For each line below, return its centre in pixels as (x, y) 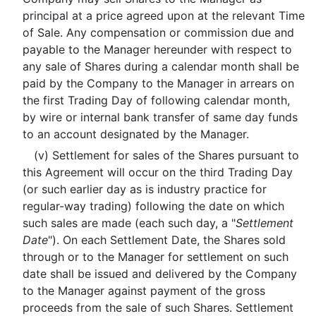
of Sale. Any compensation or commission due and (158, 32)
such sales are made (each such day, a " (129, 223)
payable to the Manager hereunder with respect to (157, 49)
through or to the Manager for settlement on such (155, 257)
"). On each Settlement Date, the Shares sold (166, 240)
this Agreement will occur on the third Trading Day (157, 172)
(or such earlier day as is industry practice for (144, 189)
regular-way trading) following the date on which (153, 206)
